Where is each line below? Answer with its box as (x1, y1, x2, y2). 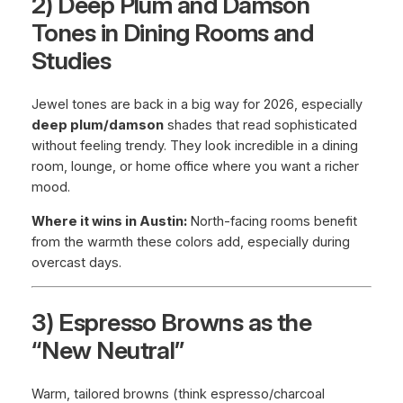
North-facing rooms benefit (186, 212, 357, 229)
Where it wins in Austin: (31, 212, 187, 229)
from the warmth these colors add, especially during (31, 233, 350, 250)
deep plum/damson (31, 117, 164, 134)
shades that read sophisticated (163, 117, 357, 134)
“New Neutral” (31, 335, 185, 365)
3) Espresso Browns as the (31, 307, 312, 337)
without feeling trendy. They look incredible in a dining (31, 138, 358, 155)
